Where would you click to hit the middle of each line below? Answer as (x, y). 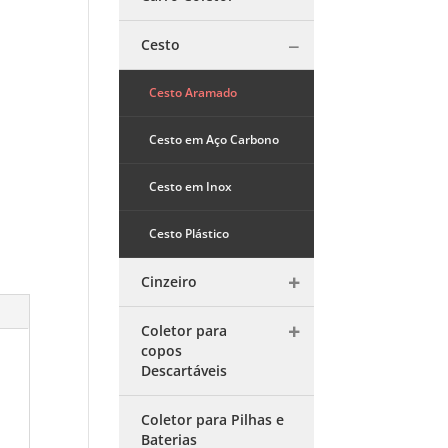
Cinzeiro (169, 281)
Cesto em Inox (191, 186)
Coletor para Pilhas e (213, 419)
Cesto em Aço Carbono (214, 139)
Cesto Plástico (189, 233)
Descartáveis (184, 370)
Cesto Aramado (193, 92)
